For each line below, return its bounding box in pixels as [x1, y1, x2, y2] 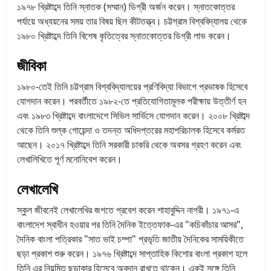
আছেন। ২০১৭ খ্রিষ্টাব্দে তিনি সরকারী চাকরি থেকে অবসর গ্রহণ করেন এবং [17, 137, 241, 151]
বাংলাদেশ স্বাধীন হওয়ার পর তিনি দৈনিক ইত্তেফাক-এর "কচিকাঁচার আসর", [17, 217, 243, 231]
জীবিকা [17, 56, 46, 76]
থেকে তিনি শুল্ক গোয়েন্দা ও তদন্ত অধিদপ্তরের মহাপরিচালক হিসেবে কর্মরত [17, 123, 245, 137]
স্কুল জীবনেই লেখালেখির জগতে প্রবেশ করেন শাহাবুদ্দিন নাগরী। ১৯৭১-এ [17, 203, 239, 217]
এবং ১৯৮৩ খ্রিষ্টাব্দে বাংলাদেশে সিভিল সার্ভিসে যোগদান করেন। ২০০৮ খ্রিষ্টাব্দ [17, 108, 250, 122]
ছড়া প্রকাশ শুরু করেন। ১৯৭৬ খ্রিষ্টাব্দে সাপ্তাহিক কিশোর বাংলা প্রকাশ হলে [17, 246, 247, 260]
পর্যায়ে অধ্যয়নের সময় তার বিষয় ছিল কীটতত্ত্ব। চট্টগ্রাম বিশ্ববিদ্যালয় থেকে [17, 14, 247, 28]
